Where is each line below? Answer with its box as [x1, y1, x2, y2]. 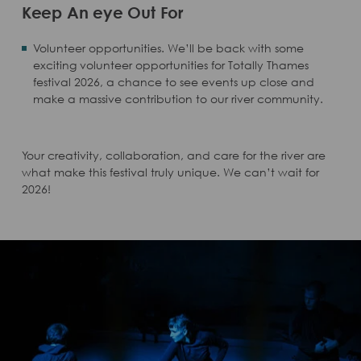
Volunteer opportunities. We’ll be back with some [32, 40, 304, 55]
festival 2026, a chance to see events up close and [32, 74, 314, 89]
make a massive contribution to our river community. [32, 91, 323, 106]
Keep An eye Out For [21, 2, 184, 22]
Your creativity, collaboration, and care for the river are [21, 147, 326, 162]
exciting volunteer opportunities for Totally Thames [32, 57, 309, 72]
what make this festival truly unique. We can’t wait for [21, 164, 319, 179]
